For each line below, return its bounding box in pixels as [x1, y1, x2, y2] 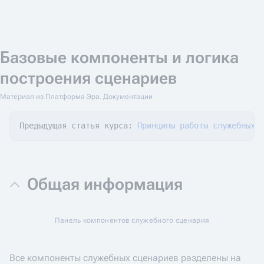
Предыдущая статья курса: [19, 121, 137, 130]
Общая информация [27, 174, 183, 194]
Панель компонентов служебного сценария [54, 216, 210, 225]
